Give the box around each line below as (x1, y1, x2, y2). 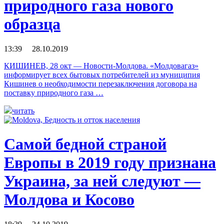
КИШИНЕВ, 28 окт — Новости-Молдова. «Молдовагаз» (4, 61, 198, 70)
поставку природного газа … (4, 88, 103, 97)
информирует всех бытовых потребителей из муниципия (4, 70, 200, 79)
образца (4, 15, 60, 33)
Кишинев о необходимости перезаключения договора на (4, 79, 197, 88)
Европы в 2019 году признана (4, 153, 216, 172)
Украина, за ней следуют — (4, 172, 200, 190)
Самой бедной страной (4, 135, 166, 153)
